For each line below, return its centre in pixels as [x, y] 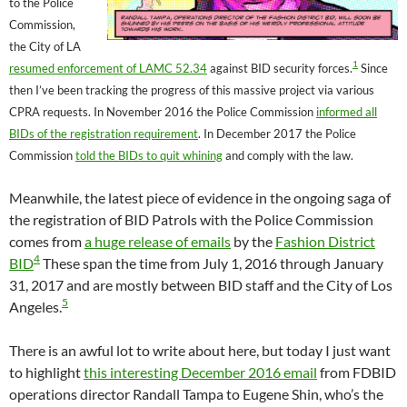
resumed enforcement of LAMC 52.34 [108, 68]
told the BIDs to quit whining [149, 155]
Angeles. [35, 306]
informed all [347, 111]
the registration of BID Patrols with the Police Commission [191, 219]
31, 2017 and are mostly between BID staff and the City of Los [201, 284]
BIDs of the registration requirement [104, 133]
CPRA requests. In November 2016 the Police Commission [163, 111]
